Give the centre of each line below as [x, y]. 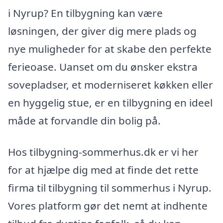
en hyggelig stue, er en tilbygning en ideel [110, 102]
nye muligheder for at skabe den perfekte [110, 49]
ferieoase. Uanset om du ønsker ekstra [103, 66]
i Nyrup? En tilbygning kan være [85, 13]
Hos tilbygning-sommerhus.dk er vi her [103, 152]
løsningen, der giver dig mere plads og [102, 31]
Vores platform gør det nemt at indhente [108, 206]
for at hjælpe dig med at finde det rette [103, 170]
